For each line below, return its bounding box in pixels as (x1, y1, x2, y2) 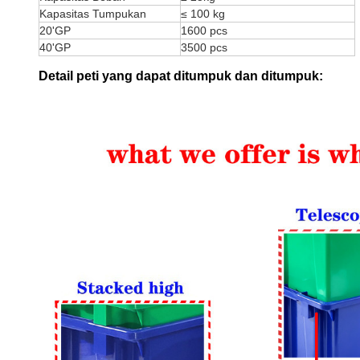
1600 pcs (181, 24, 227, 37)
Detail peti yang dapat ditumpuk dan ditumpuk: (39, 69, 323, 83)
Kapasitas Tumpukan (39, 7, 146, 20)
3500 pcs (181, 41, 227, 54)
